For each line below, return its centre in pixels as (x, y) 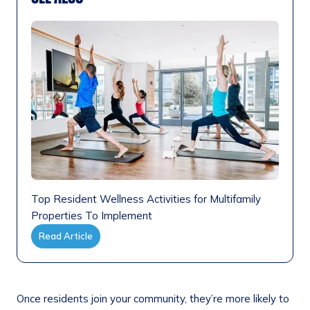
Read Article (66, 236)
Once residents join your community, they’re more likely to (153, 299)
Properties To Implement (92, 216)
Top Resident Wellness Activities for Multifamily (146, 199)
